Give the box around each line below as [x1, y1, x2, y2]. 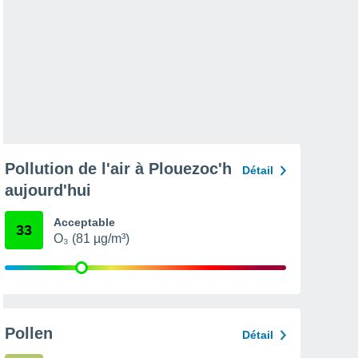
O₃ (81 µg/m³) [54, 232, 129, 245]
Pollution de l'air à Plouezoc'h [5, 160, 232, 177]
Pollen [5, 324, 53, 342]
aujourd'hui [5, 181, 91, 199]
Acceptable [54, 216, 115, 229]
